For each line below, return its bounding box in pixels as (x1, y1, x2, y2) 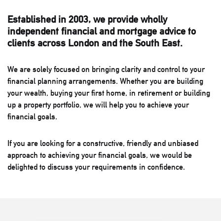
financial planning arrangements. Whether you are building (7, 76, 203, 86)
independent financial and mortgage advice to (7, 25, 196, 37)
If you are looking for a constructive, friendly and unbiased (7, 138, 198, 148)
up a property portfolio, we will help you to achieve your (7, 100, 189, 110)
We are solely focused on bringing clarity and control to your (7, 64, 205, 74)
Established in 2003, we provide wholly (7, 13, 167, 25)
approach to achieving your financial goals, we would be (7, 150, 192, 160)
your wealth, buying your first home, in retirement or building (7, 88, 210, 98)
